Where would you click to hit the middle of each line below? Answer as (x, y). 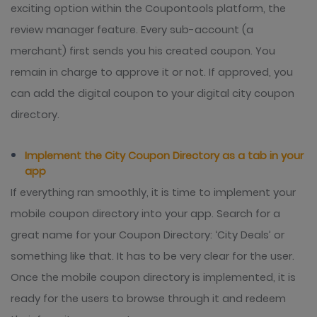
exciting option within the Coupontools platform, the (148, 8)
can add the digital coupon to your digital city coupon (152, 93)
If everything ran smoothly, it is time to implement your (153, 192)
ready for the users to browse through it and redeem (148, 299)
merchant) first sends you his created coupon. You (143, 51)
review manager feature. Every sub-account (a (132, 30)
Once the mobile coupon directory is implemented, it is (153, 277)
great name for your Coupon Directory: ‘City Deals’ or (148, 235)
